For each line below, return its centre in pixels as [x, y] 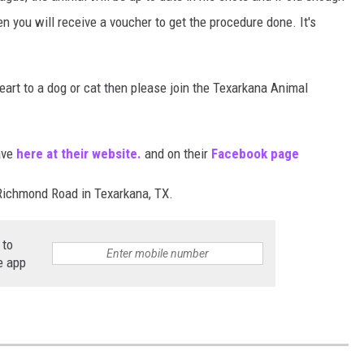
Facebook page [257, 154]
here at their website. [79, 154]
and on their [176, 154]
